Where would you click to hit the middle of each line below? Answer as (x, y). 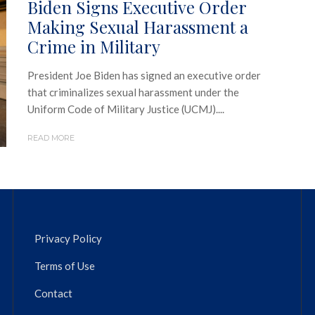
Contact (53, 294)
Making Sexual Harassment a (138, 26)
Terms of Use (65, 266)
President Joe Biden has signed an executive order (144, 75)
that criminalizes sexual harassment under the (133, 92)
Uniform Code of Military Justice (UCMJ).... (126, 109)
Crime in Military (94, 46)
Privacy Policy (68, 239)
